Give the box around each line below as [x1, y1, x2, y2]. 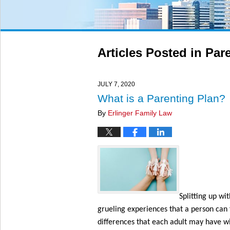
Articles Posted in [98, 46, 202, 60]
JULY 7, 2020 [98, 81, 135, 88]
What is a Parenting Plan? [98, 92, 225, 104]
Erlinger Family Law [108, 109, 172, 117]
